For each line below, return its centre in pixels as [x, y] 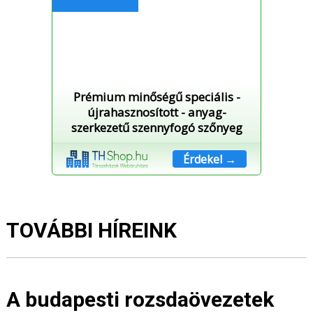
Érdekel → [210, 160]
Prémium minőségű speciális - [156, 97]
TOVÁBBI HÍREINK [92, 231]
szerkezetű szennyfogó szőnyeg [156, 128]
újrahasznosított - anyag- [156, 112]
